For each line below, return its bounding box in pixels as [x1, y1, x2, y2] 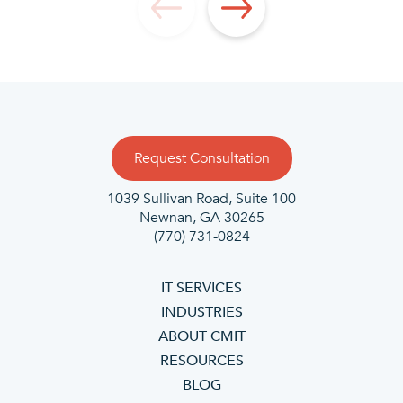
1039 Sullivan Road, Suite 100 [107, 189, 296, 210]
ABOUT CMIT [157, 327, 246, 347]
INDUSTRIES [160, 302, 243, 323]
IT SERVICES [161, 278, 242, 299]
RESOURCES [159, 351, 244, 372]
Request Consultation [133, 148, 270, 169]
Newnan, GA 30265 [139, 208, 264, 228]
